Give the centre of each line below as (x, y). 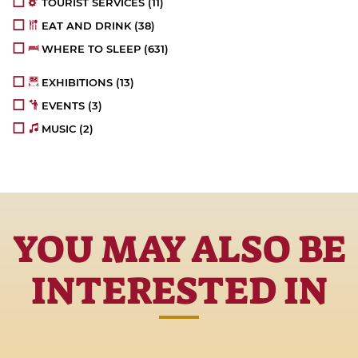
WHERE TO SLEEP (91, 49)
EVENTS (64, 106)
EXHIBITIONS (78, 83)
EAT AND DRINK (87, 26)
